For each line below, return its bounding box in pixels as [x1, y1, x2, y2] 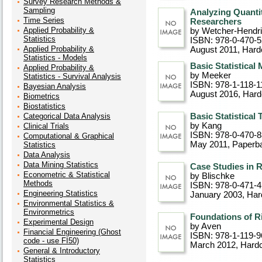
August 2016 [190, 89, 238, 99]
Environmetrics [23, 208, 74, 216]
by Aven [190, 222, 221, 231]
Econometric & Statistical [23, 170, 110, 179]
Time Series [23, 16, 64, 25]
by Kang [190, 121, 222, 130]
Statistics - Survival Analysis [23, 72, 121, 81]
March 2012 [190, 240, 236, 250]
